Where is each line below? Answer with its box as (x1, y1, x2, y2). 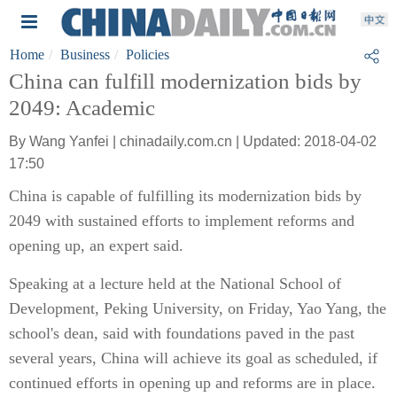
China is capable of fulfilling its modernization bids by (9, 187, 362, 205)
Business (60, 47, 110, 62)
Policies (126, 47, 169, 62)
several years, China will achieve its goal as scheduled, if (9, 349, 378, 367)
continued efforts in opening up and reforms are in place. (9, 374, 376, 392)
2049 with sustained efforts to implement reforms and (9, 212, 354, 230)
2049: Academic (9, 96, 155, 120)
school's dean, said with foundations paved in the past (9, 324, 354, 342)
